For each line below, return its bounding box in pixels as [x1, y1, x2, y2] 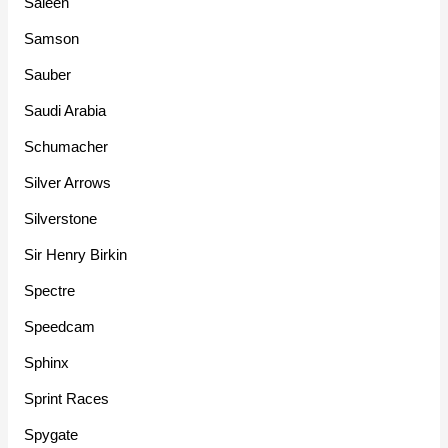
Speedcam [24, 318, 96, 336]
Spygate [24, 426, 79, 444]
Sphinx [24, 354, 70, 372]
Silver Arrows [24, 174, 112, 192]
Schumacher [24, 138, 109, 156]
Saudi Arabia [24, 102, 107, 120]
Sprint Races [24, 390, 110, 408]
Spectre [24, 282, 76, 300]
